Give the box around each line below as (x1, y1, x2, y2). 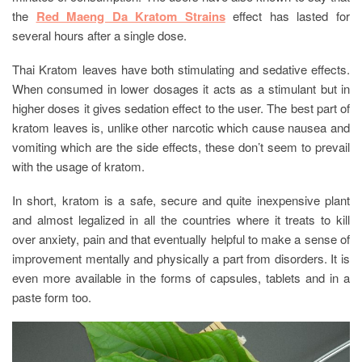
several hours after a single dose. (12, 26, 187, 44)
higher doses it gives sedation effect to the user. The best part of (12, 99, 350, 116)
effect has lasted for (225, 6, 351, 24)
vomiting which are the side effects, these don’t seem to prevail (12, 137, 350, 155)
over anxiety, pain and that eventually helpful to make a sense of (12, 229, 350, 247)
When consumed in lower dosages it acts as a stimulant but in (12, 79, 350, 97)
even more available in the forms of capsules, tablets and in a (12, 268, 350, 286)
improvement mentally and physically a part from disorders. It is (12, 249, 350, 267)
